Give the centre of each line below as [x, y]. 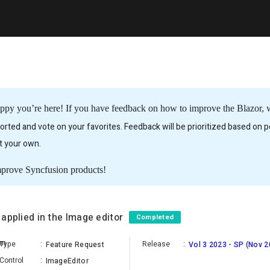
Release [156, 244]
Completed [155, 217]
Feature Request [75, 244]
